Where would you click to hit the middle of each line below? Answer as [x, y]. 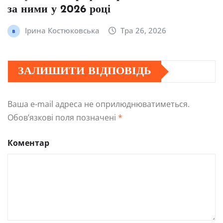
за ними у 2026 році [59, 10]
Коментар [28, 143]
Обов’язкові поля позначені [63, 118]
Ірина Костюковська [62, 31]
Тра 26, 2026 [144, 31]
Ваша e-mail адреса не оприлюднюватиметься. [99, 104]
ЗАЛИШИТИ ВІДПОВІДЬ [85, 72]
